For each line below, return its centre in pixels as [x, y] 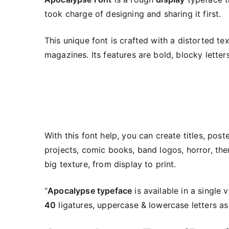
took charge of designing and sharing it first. [133, 14]
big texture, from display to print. [110, 164]
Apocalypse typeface [90, 191]
